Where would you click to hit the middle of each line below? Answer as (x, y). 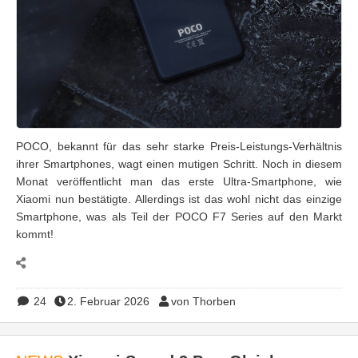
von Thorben (203, 301)
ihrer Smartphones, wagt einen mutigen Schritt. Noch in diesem (179, 163)
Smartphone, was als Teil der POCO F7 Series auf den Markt (179, 216)
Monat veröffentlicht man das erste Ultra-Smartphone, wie (179, 181)
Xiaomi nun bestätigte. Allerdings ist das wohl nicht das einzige (179, 199)
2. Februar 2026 (108, 301)
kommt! (35, 234)
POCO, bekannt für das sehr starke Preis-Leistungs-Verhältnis (179, 146)
